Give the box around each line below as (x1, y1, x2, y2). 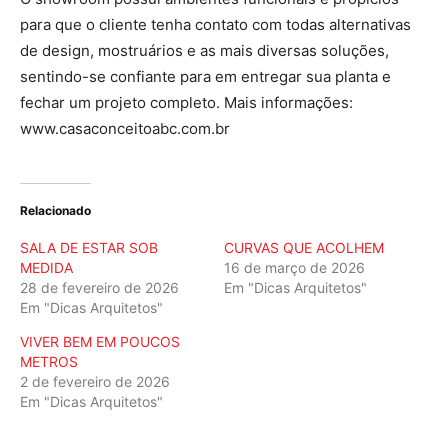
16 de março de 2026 (224, 259, 365, 276)
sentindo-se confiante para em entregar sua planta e (20, 67, 391, 86)
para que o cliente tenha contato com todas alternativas (20, 15, 411, 34)
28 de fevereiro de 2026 (20, 279, 179, 296)
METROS (20, 353, 78, 370)
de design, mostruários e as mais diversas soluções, (20, 41, 389, 60)
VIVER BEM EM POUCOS (20, 333, 180, 350)
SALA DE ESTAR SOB (20, 239, 158, 256)
